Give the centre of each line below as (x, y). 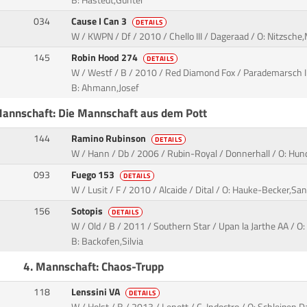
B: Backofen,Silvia (108, 242)
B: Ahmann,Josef (106, 88)
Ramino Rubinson (110, 139)
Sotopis (88, 211)
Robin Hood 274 (106, 58)
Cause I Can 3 (100, 22)
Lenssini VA (97, 292)
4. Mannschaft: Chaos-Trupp (93, 267)
